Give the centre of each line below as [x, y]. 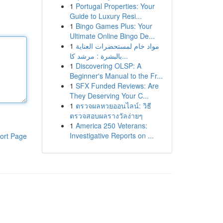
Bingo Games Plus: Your [114, 26]
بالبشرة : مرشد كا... [125, 56]
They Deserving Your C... [109, 96]
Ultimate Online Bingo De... [112, 36]
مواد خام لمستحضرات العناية [117, 46]
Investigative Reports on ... [111, 135]
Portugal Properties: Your [115, 6]
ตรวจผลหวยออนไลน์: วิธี [113, 106]
